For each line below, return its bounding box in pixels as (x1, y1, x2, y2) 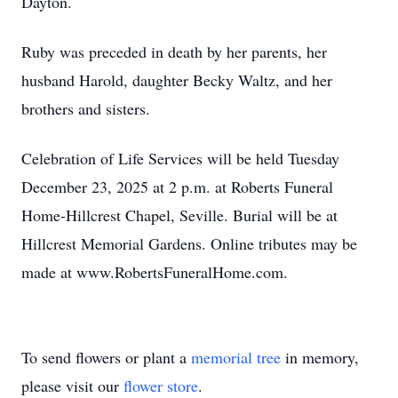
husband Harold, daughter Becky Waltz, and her (21, 69, 332, 91)
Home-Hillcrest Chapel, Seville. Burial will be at (21, 204, 338, 226)
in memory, (281, 346, 359, 368)
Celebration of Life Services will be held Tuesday (21, 147, 339, 169)
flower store (123, 375, 198, 396)
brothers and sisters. (21, 98, 150, 119)
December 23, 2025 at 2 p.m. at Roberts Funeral (21, 176, 333, 197)
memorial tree (191, 346, 281, 368)
